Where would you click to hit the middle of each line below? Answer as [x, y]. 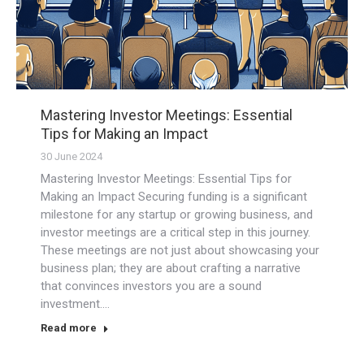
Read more [69, 327]
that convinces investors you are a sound [151, 286]
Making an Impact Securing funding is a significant [174, 196]
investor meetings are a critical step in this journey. [175, 232]
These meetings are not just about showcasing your [180, 250]
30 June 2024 [71, 156]
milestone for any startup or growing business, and [177, 214]
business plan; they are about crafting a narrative [171, 268]
